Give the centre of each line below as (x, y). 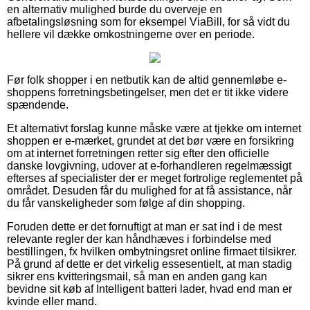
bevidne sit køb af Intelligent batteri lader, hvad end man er (149, 289)
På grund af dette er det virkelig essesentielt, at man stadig (149, 264)
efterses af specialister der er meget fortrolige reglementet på (155, 178)
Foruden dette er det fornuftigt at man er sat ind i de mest (144, 226)
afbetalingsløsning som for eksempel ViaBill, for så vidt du (148, 21)
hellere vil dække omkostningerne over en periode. (131, 34)
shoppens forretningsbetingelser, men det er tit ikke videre (148, 92)
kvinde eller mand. (52, 301)
